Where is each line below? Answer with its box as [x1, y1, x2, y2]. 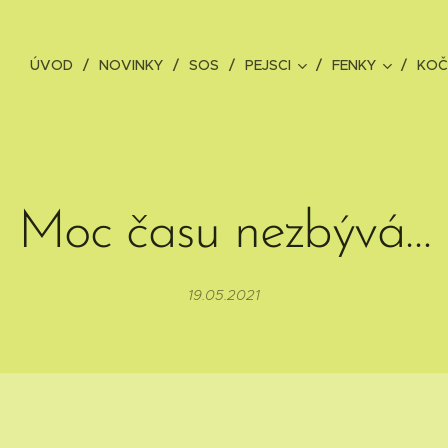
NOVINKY [99, 56, 163, 74]
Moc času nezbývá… [17, 207, 431, 260]
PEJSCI [245, 56, 291, 74]
